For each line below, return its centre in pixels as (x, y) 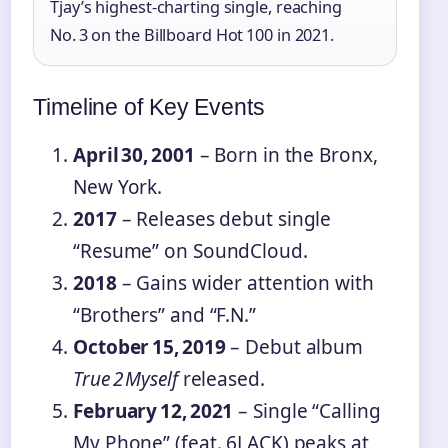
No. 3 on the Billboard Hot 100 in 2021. (192, 34)
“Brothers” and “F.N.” (164, 314)
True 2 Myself (125, 378)
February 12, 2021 (153, 410)
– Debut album (294, 346)
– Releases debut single (224, 218)
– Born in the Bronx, (286, 154)
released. (221, 378)
